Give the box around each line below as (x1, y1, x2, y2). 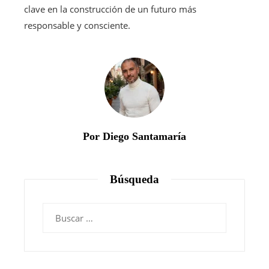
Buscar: (42, 204, 73, 216)
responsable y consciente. (24, 19, 130, 31)
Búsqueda (110, 172, 159, 186)
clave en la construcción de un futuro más (24, 2, 196, 15)
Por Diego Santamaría (83, 130, 186, 142)
